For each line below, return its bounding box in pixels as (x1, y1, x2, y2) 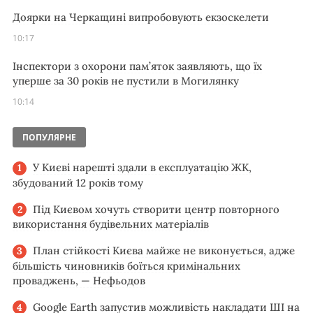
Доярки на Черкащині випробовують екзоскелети (13, 10, 269, 24)
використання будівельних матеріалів (13, 217, 209, 231)
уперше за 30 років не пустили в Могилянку (13, 74, 239, 88)
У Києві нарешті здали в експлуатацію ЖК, (33, 161, 252, 175)
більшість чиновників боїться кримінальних (13, 259, 240, 272)
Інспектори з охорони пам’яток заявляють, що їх (13, 59, 262, 73)
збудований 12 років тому (13, 175, 143, 189)
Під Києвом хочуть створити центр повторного (33, 202, 279, 216)
